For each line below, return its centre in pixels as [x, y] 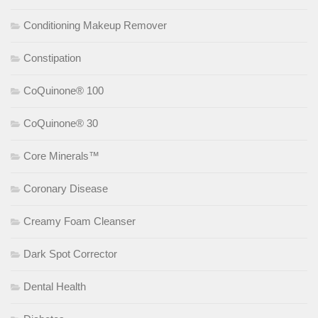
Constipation [52, 58]
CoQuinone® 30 [61, 124]
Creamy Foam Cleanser [79, 221]
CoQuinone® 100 [64, 91]
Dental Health [55, 287]
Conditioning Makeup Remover [95, 26]
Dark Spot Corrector [70, 254]
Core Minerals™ [61, 156]
